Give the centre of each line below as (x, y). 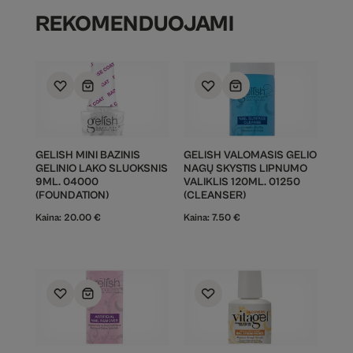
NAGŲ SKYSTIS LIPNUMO (245, 169)
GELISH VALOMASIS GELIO (250, 156)
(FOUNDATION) (72, 196)
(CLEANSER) (214, 196)
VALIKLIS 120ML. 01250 (242, 182)
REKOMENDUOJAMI (134, 25)
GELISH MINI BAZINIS (87, 156)
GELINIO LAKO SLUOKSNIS (101, 169)
